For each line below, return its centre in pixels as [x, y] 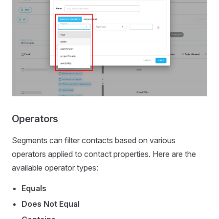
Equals [34, 188]
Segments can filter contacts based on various [94, 141]
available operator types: [55, 168]
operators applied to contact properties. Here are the [104, 154]
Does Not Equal [51, 204]
